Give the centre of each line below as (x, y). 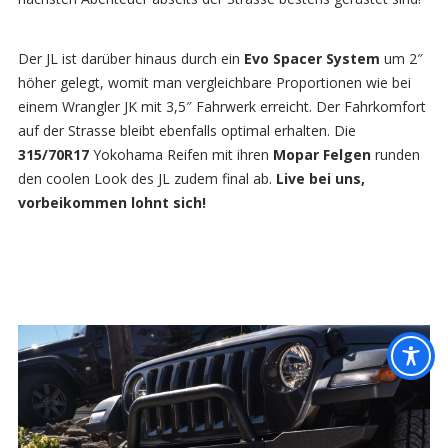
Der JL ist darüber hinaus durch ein (130, 58)
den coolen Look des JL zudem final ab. (146, 178)
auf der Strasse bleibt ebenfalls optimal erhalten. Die (186, 130)
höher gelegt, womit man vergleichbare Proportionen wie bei (214, 82)
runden (395, 154)
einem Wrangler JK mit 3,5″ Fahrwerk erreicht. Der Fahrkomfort (221, 106)
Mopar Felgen (321, 154)
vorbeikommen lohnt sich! (111, 202)
